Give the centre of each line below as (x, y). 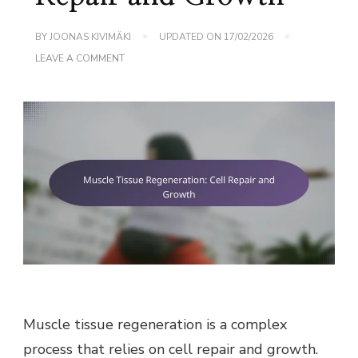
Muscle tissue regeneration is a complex (155, 325)
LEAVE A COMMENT (80, 58)
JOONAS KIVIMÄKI (90, 36)
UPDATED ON (191, 36)
